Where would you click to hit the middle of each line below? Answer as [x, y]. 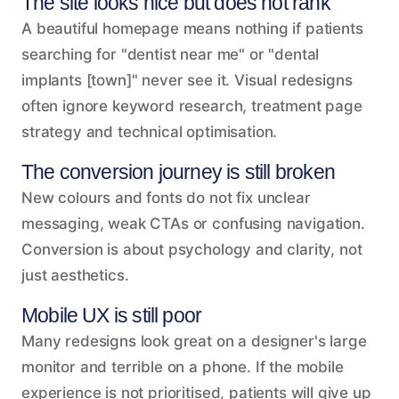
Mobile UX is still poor [112, 315]
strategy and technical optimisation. [150, 131]
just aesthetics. [75, 275]
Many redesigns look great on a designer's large [194, 341]
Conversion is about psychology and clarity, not [192, 249]
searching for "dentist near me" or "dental [171, 54]
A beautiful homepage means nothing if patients [192, 28]
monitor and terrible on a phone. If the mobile [183, 366]
